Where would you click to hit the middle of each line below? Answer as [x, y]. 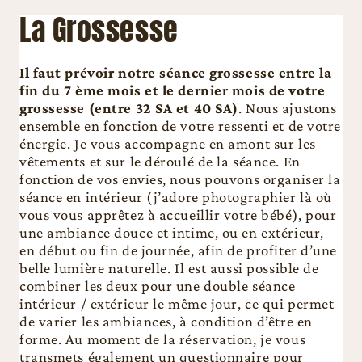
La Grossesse [99, 30]
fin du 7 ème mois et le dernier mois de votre [173, 90]
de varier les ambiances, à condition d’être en [166, 322]
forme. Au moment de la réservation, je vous [163, 339]
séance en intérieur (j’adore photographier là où [176, 197]
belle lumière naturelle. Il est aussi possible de [169, 268]
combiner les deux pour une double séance [158, 286]
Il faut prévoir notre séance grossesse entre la [176, 73]
